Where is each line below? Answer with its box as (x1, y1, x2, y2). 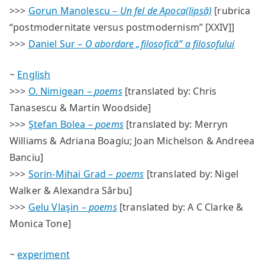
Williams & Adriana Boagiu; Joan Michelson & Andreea (9, 134, 255, 147)
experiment (17, 248, 70, 261)
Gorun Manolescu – (28, 4, 120, 17)
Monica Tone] (9, 217, 71, 230)
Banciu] (9, 151, 44, 164)
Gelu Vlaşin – (28, 201, 89, 214)
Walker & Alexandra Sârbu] (9, 184, 132, 197)
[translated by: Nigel (144, 167, 239, 180)
